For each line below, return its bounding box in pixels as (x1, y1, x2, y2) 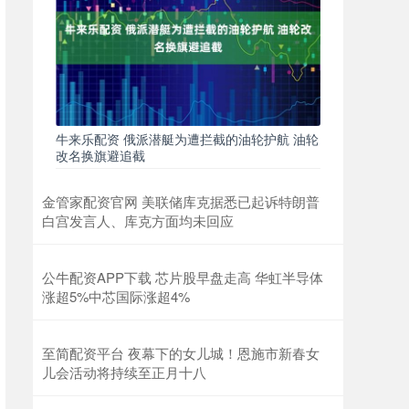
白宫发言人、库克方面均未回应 (42, 211, 234, 231)
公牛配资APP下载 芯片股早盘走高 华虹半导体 (42, 267, 323, 288)
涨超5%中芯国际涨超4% (42, 287, 190, 307)
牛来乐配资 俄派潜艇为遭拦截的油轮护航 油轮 (56, 130, 319, 149)
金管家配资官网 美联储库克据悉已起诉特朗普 (42, 192, 320, 212)
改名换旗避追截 (56, 146, 145, 165)
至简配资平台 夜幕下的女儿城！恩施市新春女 (42, 343, 320, 363)
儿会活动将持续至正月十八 (42, 362, 206, 383)
